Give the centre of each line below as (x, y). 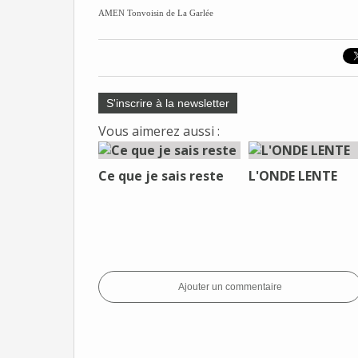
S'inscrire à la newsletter (168, 103)
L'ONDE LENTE (292, 176)
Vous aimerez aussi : (159, 131)
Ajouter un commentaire (230, 287)
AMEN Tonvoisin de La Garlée (156, 13)
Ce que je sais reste (161, 176)
